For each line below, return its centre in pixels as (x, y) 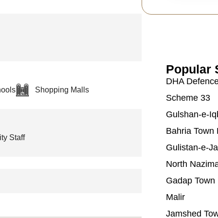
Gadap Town (190, 180)
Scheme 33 (188, 98)
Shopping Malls (62, 90)
